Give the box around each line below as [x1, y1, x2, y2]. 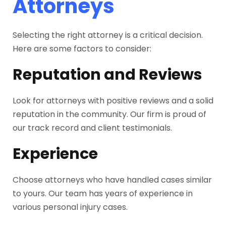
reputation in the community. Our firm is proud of [13, 108, 206, 120]
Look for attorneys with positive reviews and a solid [13, 95, 213, 106]
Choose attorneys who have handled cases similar [13, 174, 212, 186]
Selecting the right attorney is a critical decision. [13, 29, 203, 41]
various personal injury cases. [13, 201, 128, 213]
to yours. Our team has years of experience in [13, 188, 193, 199]
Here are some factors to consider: [13, 43, 151, 54]
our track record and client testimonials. [13, 122, 172, 134]
